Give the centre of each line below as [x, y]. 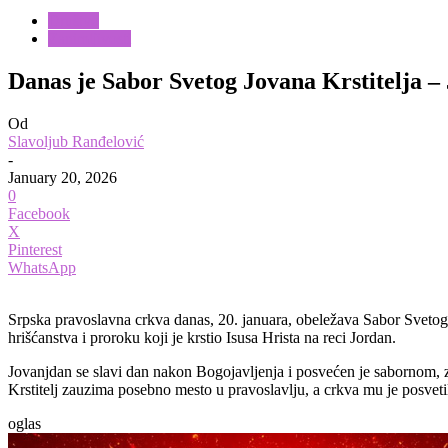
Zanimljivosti [89, 38]
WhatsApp [42, 267]
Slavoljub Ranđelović [76, 141]
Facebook [39, 213]
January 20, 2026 [62, 177]
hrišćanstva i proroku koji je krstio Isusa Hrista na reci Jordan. [202, 337]
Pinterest [35, 249]
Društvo [73, 20]
